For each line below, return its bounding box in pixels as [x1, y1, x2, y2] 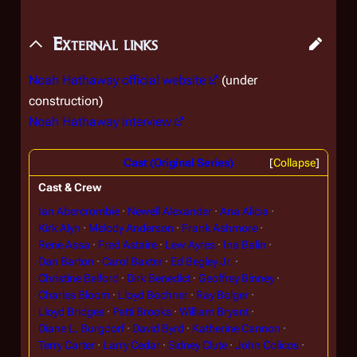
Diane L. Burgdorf [37, 321, 124, 335]
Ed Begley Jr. [170, 254, 233, 268]
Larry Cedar [102, 338, 160, 351]
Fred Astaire [97, 237, 157, 251]
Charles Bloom [37, 288, 110, 301]
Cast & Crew [37, 181, 101, 194]
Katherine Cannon [191, 321, 280, 335]
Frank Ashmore [181, 221, 257, 234]
